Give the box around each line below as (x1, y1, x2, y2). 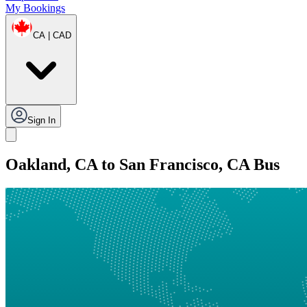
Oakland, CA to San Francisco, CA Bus (5, 156, 280, 174)
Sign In (27, 115, 56, 126)
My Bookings (5, 2, 65, 14)
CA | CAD (33, 30, 71, 41)
